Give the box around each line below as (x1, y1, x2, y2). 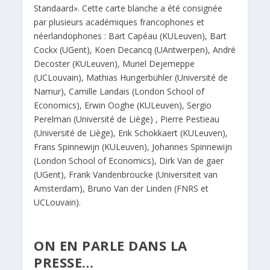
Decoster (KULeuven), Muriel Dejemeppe (34, 58, 195, 70)
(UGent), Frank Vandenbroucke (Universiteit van (34, 169, 218, 181)
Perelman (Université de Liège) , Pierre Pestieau (34, 113, 220, 125)
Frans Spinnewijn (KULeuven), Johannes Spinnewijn (34, 141, 233, 153)
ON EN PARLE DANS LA (34, 236, 187, 254)
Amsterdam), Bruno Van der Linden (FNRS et (34, 183, 209, 195)
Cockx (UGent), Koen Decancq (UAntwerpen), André (34, 44, 236, 56)
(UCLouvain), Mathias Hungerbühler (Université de (34, 72, 228, 84)
